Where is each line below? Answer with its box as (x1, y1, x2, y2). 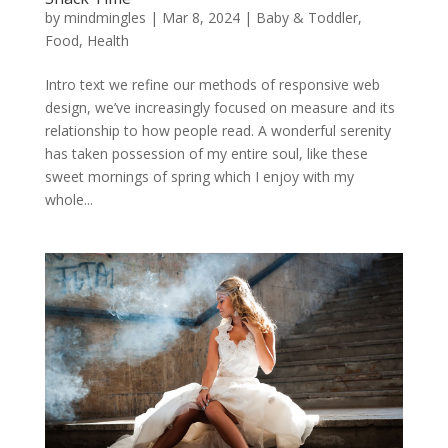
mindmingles (63, 7, 146, 27)
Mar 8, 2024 (161, 7, 240, 27)
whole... (44, 189, 93, 209)
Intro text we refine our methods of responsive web (44, 74, 380, 94)
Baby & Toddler (255, 7, 358, 27)
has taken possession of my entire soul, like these (44, 143, 368, 163)
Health (86, 30, 129, 50)
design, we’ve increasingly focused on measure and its (44, 97, 395, 117)
